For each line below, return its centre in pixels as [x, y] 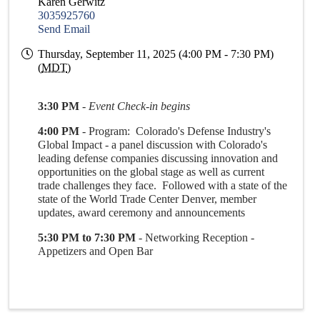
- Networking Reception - [195, 237]
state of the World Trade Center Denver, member [147, 199]
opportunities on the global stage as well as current [151, 171]
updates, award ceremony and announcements [142, 212]
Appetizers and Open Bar [96, 251]
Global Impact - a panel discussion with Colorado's [153, 144]
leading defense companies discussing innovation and [158, 158]
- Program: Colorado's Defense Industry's [175, 131]
